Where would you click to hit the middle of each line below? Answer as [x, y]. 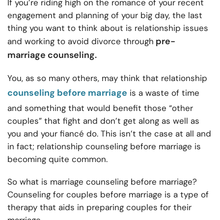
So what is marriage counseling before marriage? [102, 182]
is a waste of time [163, 93]
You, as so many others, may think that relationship [107, 78]
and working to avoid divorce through [81, 41]
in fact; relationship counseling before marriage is [104, 147]
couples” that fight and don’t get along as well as [103, 121]
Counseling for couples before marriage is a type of [108, 195]
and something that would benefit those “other [100, 108]
